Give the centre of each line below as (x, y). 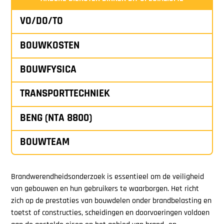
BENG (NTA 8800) (56, 118)
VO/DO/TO (42, 21)
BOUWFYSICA (48, 69)
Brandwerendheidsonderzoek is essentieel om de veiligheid (108, 177)
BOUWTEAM (45, 142)
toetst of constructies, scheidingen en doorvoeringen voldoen (110, 213)
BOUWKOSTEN (50, 45)
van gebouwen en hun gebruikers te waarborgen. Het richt (105, 189)
